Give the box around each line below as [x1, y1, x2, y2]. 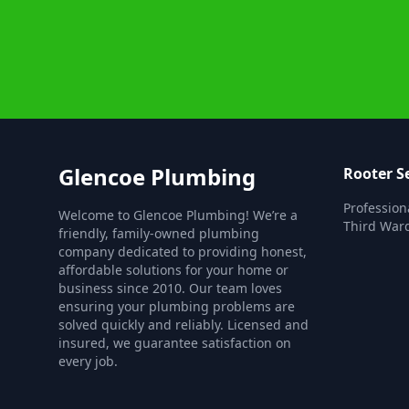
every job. [58, 352, 118, 370]
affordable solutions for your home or [58, 261, 288, 278]
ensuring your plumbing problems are [58, 298, 295, 315]
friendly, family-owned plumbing [58, 225, 259, 242]
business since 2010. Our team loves [58, 279, 282, 297]
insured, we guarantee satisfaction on [58, 334, 291, 351]
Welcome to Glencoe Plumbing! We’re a [58, 206, 298, 224]
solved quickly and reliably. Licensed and [58, 316, 309, 333]
